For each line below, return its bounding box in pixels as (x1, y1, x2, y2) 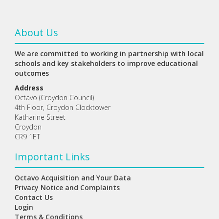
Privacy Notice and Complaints (15, 182, 120, 192)
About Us (15, 25, 58, 39)
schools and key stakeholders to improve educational (15, 58, 198, 68)
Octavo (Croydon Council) (15, 92, 94, 102)
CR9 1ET (15, 131, 40, 141)
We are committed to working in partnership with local (15, 48, 204, 58)
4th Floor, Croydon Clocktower (15, 102, 110, 112)
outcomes (15, 68, 49, 78)
